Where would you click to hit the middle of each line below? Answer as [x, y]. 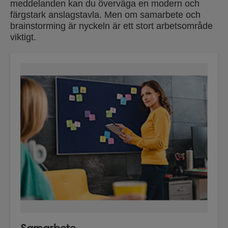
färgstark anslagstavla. [56, 15]
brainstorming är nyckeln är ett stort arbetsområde [111, 26]
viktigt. [23, 37]
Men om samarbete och [152, 15]
